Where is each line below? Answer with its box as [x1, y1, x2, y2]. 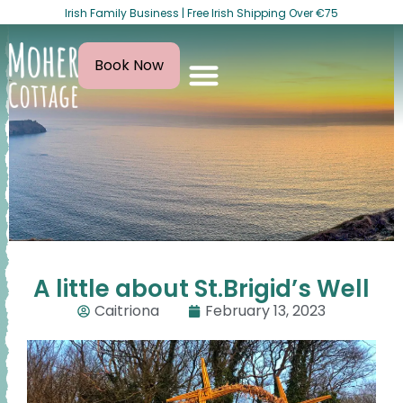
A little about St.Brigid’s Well [33, 273, 370, 306]
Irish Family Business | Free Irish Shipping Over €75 [65, 5, 338, 21]
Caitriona [94, 300, 159, 322]
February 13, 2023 [205, 300, 326, 322]
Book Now [94, 55, 164, 76]
